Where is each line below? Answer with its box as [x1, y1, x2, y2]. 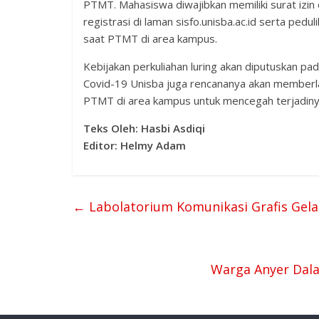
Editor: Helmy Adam [83, 138, 186, 152]
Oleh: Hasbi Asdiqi [111, 121, 205, 135]
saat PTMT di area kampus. [83, 31, 217, 46]
